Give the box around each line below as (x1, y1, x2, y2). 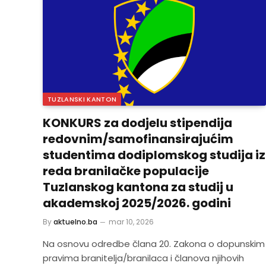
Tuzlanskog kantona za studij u (43, 178, 233, 195)
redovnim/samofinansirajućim (43, 130, 233, 147)
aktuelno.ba (53, 216, 97, 227)
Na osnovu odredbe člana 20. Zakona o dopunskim (43, 237, 265, 250)
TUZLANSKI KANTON (47, 94, 117, 104)
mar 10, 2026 (109, 216, 154, 227)
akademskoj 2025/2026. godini (43, 194, 231, 211)
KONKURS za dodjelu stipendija (43, 114, 232, 131)
